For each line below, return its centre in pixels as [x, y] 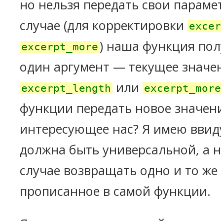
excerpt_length [66, 88]
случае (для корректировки [104, 25]
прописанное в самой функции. [115, 191]
